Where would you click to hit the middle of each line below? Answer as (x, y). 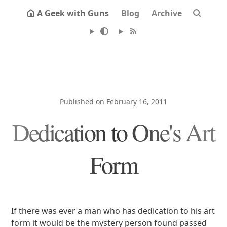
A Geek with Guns (73, 13)
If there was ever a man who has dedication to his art (113, 211)
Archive (167, 13)
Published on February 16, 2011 (113, 102)
